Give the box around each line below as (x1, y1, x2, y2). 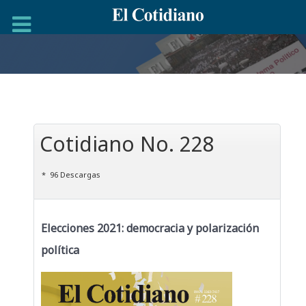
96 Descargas (48, 169, 100, 180)
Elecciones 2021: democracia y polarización (41, 221, 259, 236)
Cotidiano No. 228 (40, 130, 214, 158)
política (41, 242, 79, 258)
